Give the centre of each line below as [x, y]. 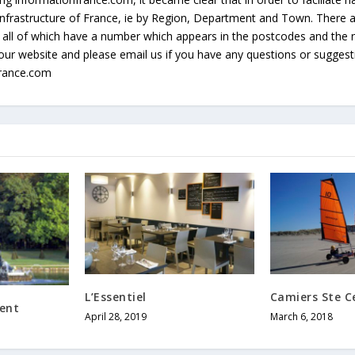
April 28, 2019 [116, 316]
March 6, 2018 [301, 316]
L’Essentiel [116, 296]
